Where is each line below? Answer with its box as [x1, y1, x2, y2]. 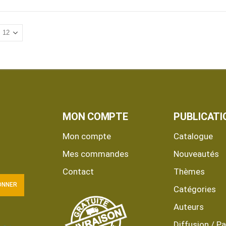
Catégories [174, 184, 216, 194]
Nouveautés [174, 148, 219, 159]
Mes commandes [63, 148, 129, 159]
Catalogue [174, 131, 213, 141]
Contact [63, 166, 94, 177]
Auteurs [174, 201, 204, 212]
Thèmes [174, 166, 205, 177]
